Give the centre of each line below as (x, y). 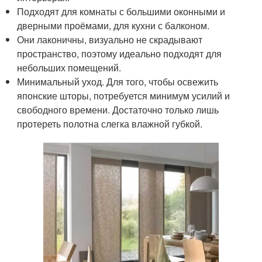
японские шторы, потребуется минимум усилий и (124, 95)
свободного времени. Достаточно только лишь (118, 109)
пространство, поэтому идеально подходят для (120, 53)
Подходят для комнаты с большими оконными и (121, 11)
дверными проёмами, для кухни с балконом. (113, 25)
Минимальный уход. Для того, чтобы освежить (118, 81)
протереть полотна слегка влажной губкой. (110, 123)
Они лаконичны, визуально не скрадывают (110, 39)
